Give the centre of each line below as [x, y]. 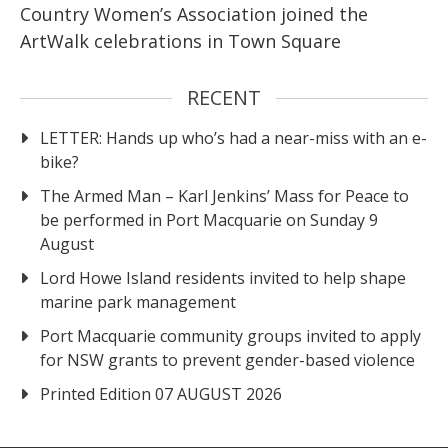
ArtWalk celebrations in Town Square [180, 40]
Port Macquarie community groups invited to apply [230, 335]
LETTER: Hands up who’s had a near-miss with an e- [233, 137]
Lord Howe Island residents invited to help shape [223, 277]
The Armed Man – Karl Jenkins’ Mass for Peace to [224, 195]
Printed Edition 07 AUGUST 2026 [161, 393]
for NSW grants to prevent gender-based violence [227, 359]
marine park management [138, 301]
